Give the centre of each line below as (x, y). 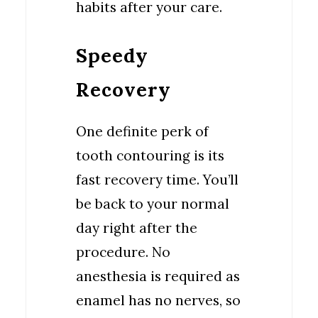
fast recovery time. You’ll (157, 180)
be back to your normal (153, 204)
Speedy (112, 55)
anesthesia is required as (158, 276)
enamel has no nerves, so (158, 300)
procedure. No (123, 252)
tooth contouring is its (150, 155)
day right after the (137, 228)
